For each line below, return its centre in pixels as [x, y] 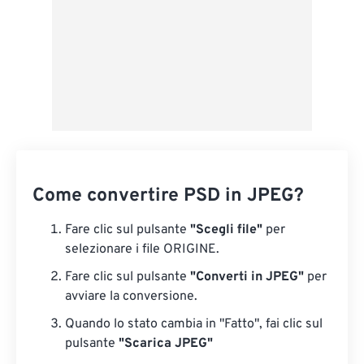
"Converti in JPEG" [247, 277]
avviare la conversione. [131, 297]
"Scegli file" [226, 230]
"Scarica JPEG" [166, 344]
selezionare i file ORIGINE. [142, 250]
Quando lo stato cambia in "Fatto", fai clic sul [194, 325]
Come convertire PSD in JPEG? [168, 197]
